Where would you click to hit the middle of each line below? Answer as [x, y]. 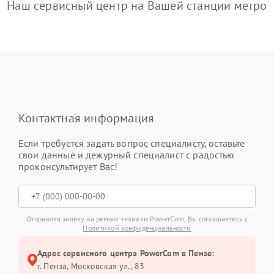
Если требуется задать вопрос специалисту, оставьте [132, 143]
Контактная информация [87, 118]
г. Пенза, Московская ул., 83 [91, 266]
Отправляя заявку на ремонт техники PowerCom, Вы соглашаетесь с [137, 219]
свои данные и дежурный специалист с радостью [127, 155]
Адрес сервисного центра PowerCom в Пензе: [126, 253]
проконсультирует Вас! [68, 166]
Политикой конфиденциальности [137, 228]
